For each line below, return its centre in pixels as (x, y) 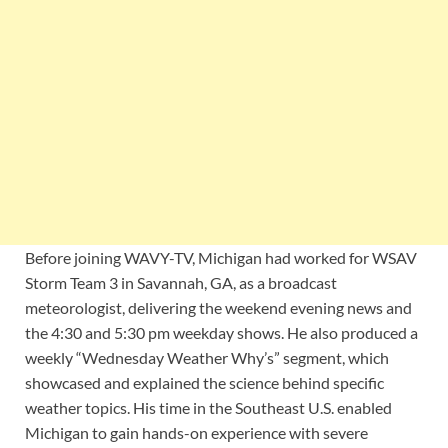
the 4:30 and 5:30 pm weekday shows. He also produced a (221, 333)
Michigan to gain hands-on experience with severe (196, 433)
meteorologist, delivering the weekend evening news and (218, 308)
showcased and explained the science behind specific (204, 383)
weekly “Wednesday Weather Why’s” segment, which (207, 358)
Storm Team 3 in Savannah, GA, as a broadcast (181, 283)
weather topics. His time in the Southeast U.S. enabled (208, 408)
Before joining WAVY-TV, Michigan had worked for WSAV (221, 258)
